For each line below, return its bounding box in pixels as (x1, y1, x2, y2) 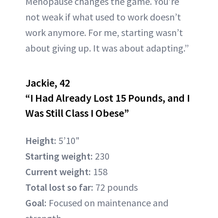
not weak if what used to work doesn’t (25, 11, 181, 23)
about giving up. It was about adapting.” (25, 42, 189, 54)
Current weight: (25, 165, 91, 178)
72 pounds (93, 181, 138, 193)
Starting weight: (25, 150, 93, 162)
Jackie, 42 (25, 76, 70, 90)
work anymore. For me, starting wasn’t (25, 26, 183, 38)
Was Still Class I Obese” (25, 106, 129, 120)
